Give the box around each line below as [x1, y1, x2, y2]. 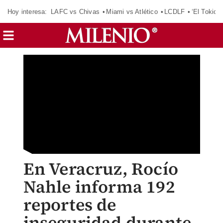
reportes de [23, 193, 116, 216]
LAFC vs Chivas [51, 7, 100, 15]
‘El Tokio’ [191, 7, 219, 15]
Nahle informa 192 [23, 175, 175, 198]
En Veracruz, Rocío [23, 157, 179, 180]
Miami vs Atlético [106, 7, 158, 15]
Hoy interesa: [7, 7, 47, 15]
